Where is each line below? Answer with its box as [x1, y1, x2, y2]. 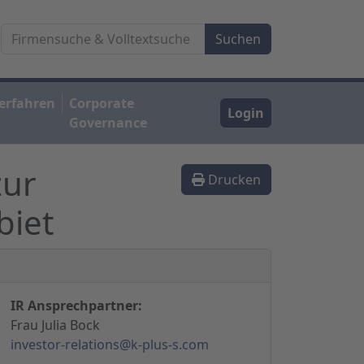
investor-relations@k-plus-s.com [10, 335, 209, 353]
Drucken [205, 170, 261, 188]
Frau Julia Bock [10, 315, 100, 334]
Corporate [69, 93, 135, 112]
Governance [69, 113, 148, 132]
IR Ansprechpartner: [10, 296, 142, 314]
